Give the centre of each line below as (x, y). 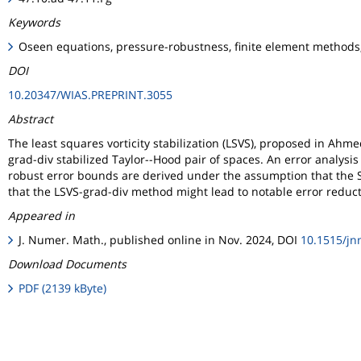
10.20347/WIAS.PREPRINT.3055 (90, 95)
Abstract (31, 119)
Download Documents (67, 264)
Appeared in (41, 216)
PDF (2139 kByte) (63, 288)
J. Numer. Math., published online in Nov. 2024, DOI (160, 240)
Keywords (34, 23)
